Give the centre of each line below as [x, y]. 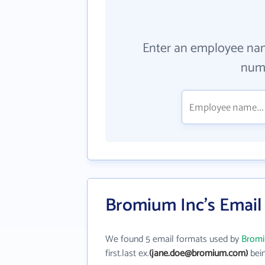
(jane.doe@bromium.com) [198, 253]
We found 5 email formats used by [173, 239]
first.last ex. [127, 253]
